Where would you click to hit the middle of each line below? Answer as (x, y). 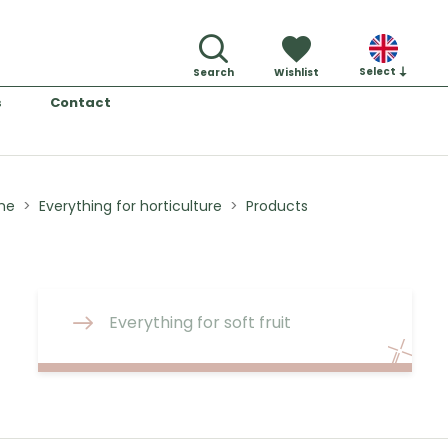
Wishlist (296, 72)
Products (277, 206)
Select (378, 71)
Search (213, 72)
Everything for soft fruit (200, 322)
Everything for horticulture (130, 206)
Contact (80, 102)
